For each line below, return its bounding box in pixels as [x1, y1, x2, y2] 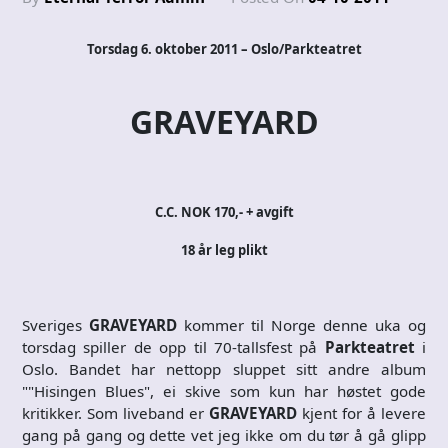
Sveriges [22, 314, 89, 335]
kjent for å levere [297, 402, 426, 423]
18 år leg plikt [180, 240, 268, 259]
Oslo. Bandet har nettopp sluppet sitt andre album [22, 358, 426, 379]
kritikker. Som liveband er [22, 402, 209, 423]
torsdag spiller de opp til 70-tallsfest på [22, 336, 325, 357]
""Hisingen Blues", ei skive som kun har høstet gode [22, 380, 426, 401]
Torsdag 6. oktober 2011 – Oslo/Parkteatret [86, 39, 362, 58]
